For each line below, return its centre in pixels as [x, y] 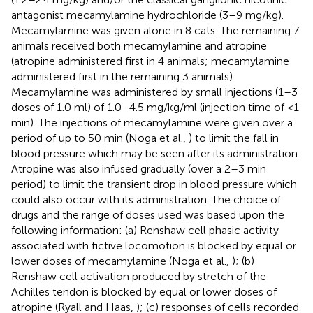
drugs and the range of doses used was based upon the [148, 215]
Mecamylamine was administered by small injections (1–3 [154, 92]
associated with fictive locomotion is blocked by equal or [154, 246]
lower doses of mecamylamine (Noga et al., [122, 261]
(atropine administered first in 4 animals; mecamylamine [150, 61]
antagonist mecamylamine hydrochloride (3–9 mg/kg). [147, 15]
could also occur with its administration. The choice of [146, 200]
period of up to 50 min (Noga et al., [100, 138]
